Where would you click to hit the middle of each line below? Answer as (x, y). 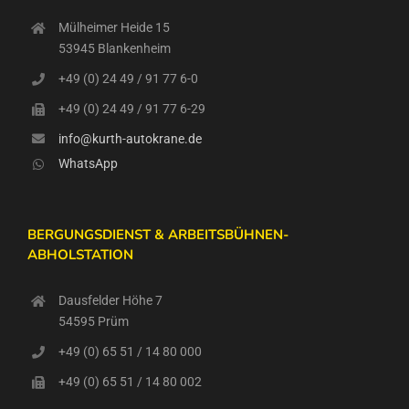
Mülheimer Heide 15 (114, 28)
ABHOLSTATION (80, 255)
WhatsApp (88, 164)
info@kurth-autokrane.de (130, 138)
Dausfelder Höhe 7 (110, 301)
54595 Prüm (93, 322)
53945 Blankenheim (114, 49)
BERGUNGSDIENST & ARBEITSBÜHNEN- (158, 235)
